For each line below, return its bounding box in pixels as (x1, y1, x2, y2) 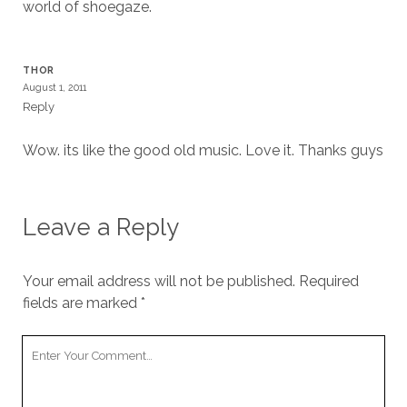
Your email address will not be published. (22, 273, 295, 290)
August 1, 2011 (22, 82, 86, 93)
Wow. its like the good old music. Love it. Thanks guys (22, 142, 383, 159)
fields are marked (22, 294, 141, 312)
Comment (21, 359, 90, 376)
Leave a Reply (22, 213, 179, 241)
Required (298, 273, 359, 290)
